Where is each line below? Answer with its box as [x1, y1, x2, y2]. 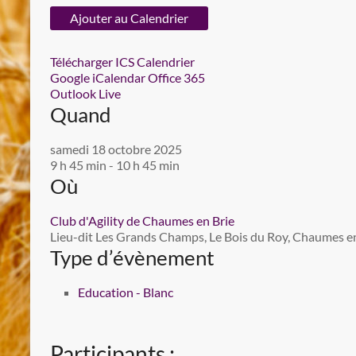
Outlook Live [50, 86, 121, 101]
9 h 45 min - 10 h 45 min [50, 157, 180, 172]
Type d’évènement [50, 245, 215, 270]
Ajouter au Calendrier [70, 10, 188, 25]
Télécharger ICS [50, 54, 134, 69]
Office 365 [148, 70, 205, 85]
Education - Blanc [78, 284, 173, 300]
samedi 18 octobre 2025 [50, 141, 192, 157]
